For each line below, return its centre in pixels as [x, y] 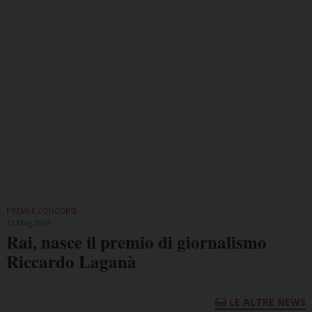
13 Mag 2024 [28, 222]
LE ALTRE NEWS [266, 302]
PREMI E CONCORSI [41, 210]
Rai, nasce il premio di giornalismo [136, 242]
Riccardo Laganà [71, 261]
